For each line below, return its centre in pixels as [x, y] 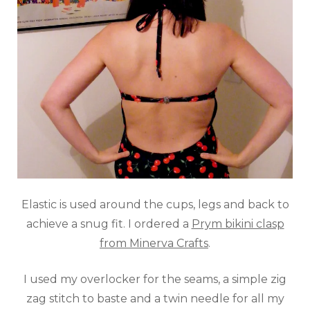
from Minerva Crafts [154, 243]
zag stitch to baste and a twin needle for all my [155, 298]
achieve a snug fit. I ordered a [109, 224]
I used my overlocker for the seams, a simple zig [155, 279]
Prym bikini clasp [238, 224]
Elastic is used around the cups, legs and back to [155, 204]
